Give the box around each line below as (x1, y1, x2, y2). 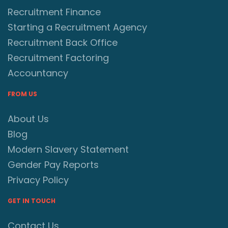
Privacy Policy (8, 174, 69, 187)
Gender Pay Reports (8, 158, 99, 172)
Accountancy (8, 67, 68, 80)
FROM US (8, 90, 37, 99)
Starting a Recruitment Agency (8, 21, 147, 34)
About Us (8, 112, 49, 126)
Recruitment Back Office (8, 36, 118, 49)
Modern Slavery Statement (8, 143, 129, 156)
